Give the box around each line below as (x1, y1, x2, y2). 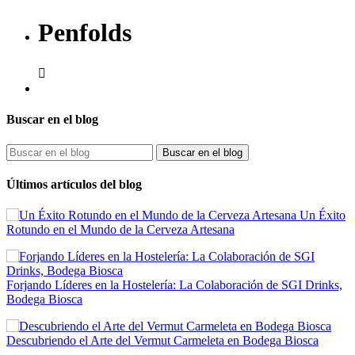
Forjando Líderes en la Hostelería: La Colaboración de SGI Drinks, (6, 278, 342, 292)
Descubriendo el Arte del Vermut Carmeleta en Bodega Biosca (6, 334, 319, 348)
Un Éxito (296, 208, 345, 223)
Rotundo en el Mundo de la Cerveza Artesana (6, 223, 235, 237)
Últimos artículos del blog (6, 177, 142, 191)
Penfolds (38, 17, 132, 47)
